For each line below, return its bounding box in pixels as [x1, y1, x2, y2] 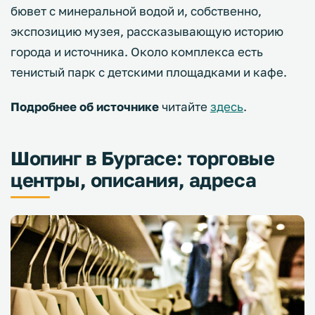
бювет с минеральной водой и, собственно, [11, 3, 262, 18]
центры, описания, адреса [11, 168, 257, 191]
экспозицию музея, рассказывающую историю [11, 23, 283, 39]
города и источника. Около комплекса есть [11, 44, 263, 59]
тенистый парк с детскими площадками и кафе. [11, 64, 290, 79]
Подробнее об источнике [11, 98, 159, 114]
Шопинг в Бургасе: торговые [11, 146, 275, 169]
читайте [159, 98, 210, 114]
